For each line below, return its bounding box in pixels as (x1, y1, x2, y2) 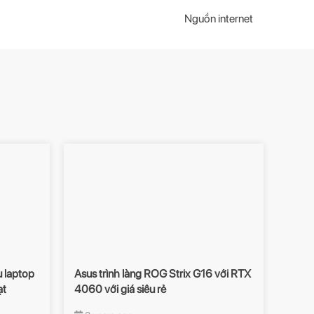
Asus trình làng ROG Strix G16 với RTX (74, 267, 251, 281)
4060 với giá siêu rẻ (74, 282, 166, 296)
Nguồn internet (184, 12, 253, 25)
